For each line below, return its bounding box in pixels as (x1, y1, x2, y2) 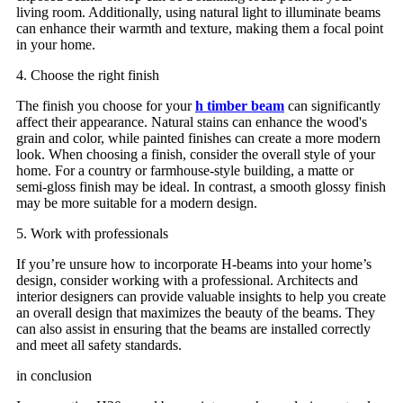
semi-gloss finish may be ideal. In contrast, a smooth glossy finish (16, 178, 386, 194)
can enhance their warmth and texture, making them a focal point (16, 20, 383, 36)
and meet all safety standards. (16, 336, 182, 353)
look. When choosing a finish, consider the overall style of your (16, 146, 375, 162)
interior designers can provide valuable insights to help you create (16, 288, 386, 304)
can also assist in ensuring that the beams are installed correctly (16, 320, 371, 336)
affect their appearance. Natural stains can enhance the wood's (16, 113, 367, 130)
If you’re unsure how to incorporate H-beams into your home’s (16, 255, 372, 272)
